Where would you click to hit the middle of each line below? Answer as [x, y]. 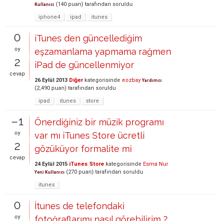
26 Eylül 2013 [51, 80]
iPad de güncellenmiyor [84, 65]
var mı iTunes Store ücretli [90, 135]
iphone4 [49, 17]
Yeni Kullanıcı [50, 172]
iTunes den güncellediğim [88, 38]
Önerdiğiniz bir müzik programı [99, 122]
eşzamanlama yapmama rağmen [103, 52]
